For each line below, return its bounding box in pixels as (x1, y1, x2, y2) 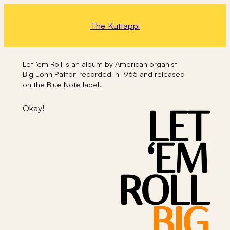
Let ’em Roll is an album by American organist (22, 59, 177, 69)
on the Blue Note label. (22, 80, 101, 89)
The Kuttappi (90, 20, 140, 31)
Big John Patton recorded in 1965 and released (22, 69, 185, 79)
